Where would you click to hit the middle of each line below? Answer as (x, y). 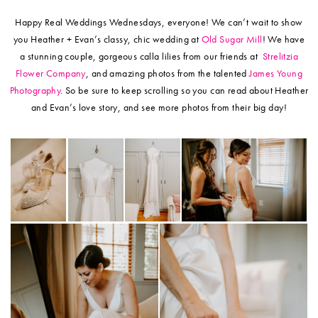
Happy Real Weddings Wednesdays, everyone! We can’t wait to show (159, 22)
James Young (276, 73)
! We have (284, 39)
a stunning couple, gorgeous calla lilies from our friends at (141, 56)
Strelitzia (280, 56)
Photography (35, 91)
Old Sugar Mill (232, 39)
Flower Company (51, 73)
